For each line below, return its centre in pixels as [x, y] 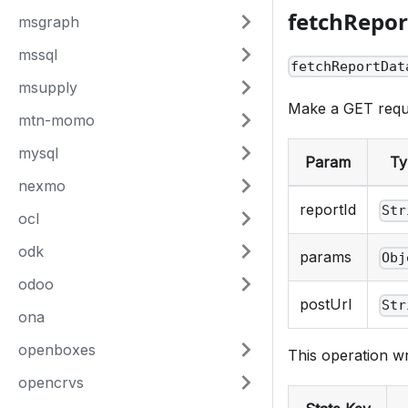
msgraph [49, 22]
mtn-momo [56, 120]
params [326, 257]
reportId [328, 210]
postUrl [326, 305]
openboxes [57, 350]
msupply [48, 87]
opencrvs [51, 382]
